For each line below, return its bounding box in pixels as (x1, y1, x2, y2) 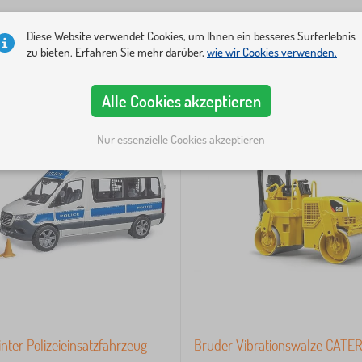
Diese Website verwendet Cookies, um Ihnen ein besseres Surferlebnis (27, 28, 356, 44)
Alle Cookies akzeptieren (101, 90, 261, 112)
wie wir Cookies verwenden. (207, 44, 337, 60)
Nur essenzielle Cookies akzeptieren (97, 131, 265, 147)
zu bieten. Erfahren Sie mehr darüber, (27, 44, 207, 60)
